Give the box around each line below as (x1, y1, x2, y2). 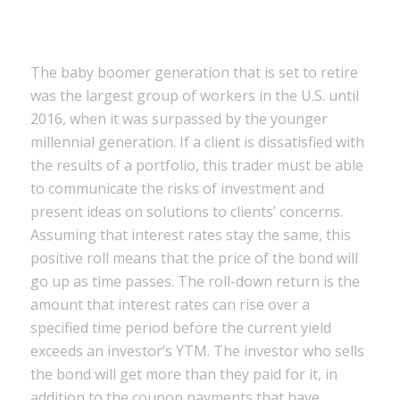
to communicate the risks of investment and (29, 178, 324, 198)
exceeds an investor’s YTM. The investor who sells (29, 340, 364, 361)
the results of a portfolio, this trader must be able (29, 154, 363, 175)
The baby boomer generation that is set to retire (29, 62, 358, 82)
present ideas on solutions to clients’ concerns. (29, 201, 343, 221)
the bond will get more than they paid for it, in (29, 363, 337, 384)
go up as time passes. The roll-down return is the (29, 271, 360, 291)
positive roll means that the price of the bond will (29, 247, 358, 268)
